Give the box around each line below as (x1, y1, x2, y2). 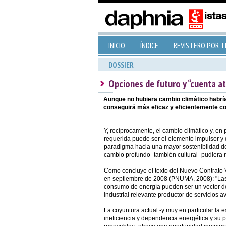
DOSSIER (108, 60, 134, 70)
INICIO (108, 40, 125, 50)
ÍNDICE (140, 40, 158, 50)
